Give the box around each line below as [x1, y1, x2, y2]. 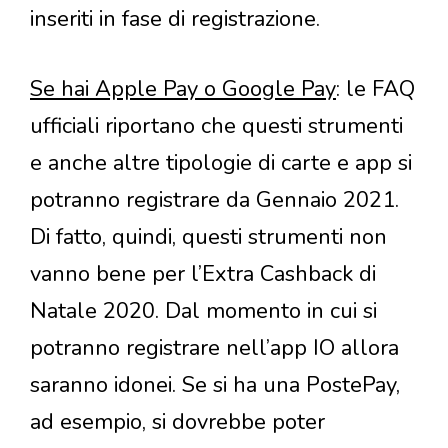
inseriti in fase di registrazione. [30, 4, 326, 35]
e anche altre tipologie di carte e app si [30, 148, 412, 179]
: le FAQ [336, 74, 415, 105]
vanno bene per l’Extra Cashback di [30, 259, 376, 290]
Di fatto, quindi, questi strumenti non [30, 222, 387, 253]
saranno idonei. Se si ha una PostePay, [30, 370, 400, 401]
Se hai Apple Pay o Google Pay [30, 74, 336, 105]
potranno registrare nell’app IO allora [30, 333, 399, 364]
